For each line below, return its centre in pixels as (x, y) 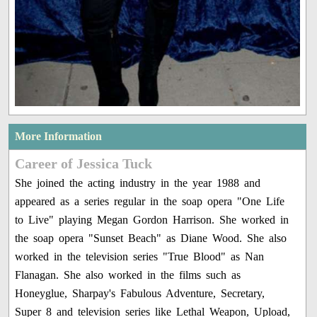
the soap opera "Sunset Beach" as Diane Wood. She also (151, 238)
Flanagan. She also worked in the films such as (128, 275)
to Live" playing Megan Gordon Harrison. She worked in (152, 219)
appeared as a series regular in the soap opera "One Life (150, 201)
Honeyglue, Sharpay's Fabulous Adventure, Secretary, (140, 293)
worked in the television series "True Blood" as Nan (140, 256)
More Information (59, 136)
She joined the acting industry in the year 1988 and (138, 183)
